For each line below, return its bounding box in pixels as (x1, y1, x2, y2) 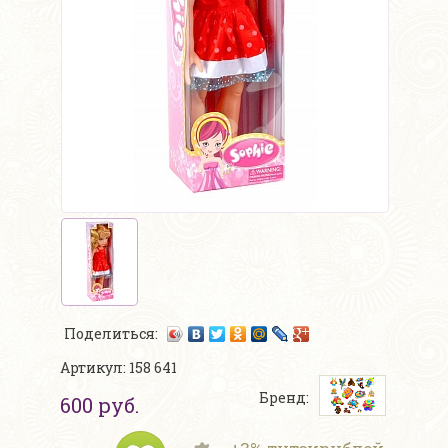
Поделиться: (64, 323, 161, 343)
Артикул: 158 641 (60, 358, 177, 378)
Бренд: (259, 388, 309, 408)
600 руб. (60, 392, 139, 419)
